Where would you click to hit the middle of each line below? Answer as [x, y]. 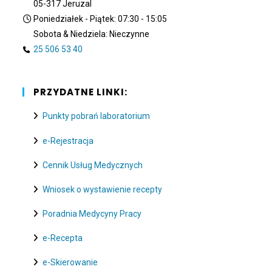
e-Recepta [62, 238]
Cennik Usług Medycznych [92, 165]
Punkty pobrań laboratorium [96, 116]
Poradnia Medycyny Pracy [92, 213]
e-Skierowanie [70, 263]
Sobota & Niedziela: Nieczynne [92, 34]
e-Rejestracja [68, 141]
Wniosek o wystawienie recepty [102, 189]
